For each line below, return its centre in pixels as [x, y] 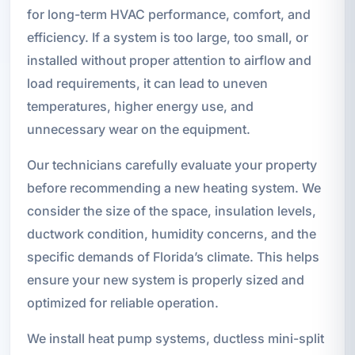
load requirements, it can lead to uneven [147, 83]
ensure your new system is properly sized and [165, 279]
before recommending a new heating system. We [174, 187]
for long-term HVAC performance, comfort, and [168, 14]
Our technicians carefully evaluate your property [172, 164]
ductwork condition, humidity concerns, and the [171, 233]
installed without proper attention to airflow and [169, 60]
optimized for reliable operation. [122, 302]
